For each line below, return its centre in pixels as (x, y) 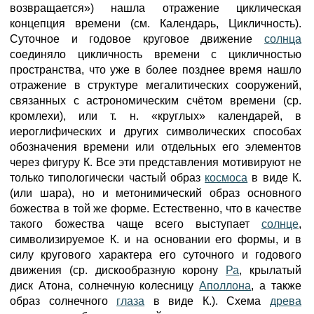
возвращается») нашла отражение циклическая (156, 8)
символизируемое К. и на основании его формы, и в (156, 239)
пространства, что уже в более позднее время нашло (156, 70)
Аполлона (225, 286)
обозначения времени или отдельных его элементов (156, 147)
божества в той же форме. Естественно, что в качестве (156, 209)
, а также (277, 286)
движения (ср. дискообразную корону (118, 270)
